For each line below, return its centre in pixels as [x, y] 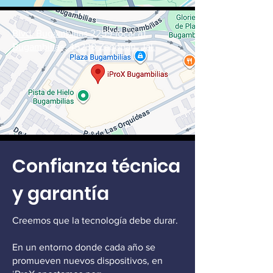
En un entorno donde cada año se [84, 247]
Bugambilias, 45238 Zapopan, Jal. [84, 47]
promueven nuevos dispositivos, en [87, 261]
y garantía [61, 194]
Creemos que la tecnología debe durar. [95, 220]
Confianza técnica [96, 166]
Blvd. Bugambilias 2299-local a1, [80, 33]
